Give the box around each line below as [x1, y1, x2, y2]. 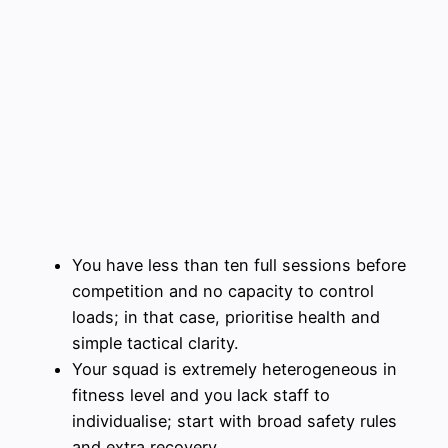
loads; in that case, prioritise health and [72, 306, 380, 327]
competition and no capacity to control [72, 280, 374, 301]
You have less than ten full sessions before [72, 254, 406, 275]
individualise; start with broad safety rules [72, 410, 397, 431]
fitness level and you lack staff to [72, 384, 330, 405]
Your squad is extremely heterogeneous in [72, 358, 397, 379]
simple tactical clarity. [72, 332, 238, 353]
